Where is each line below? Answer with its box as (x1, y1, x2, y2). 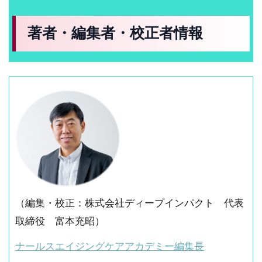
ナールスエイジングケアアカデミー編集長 (15, 242, 204, 252)
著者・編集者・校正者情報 (27, 26, 204, 41)
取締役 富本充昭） (15, 216, 105, 227)
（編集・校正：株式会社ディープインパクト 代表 (15, 198, 244, 209)
